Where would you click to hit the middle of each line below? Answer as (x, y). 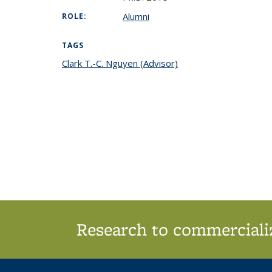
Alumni (136, 16)
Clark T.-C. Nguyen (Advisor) (120, 63)
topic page (200, 63)
